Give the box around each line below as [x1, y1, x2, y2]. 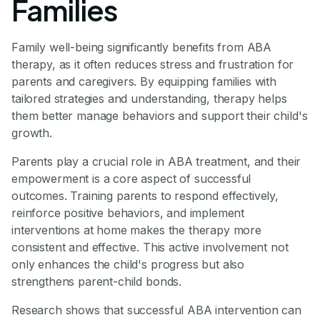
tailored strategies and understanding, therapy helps [11, 91, 287, 106]
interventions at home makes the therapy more [11, 222, 261, 237]
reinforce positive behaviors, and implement [11, 205, 245, 220]
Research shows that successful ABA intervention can [11, 302, 301, 317]
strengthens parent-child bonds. [11, 274, 182, 289]
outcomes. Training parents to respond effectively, [11, 188, 279, 203]
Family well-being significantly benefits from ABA [11, 39, 272, 54]
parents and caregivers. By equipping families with [11, 74, 276, 89]
